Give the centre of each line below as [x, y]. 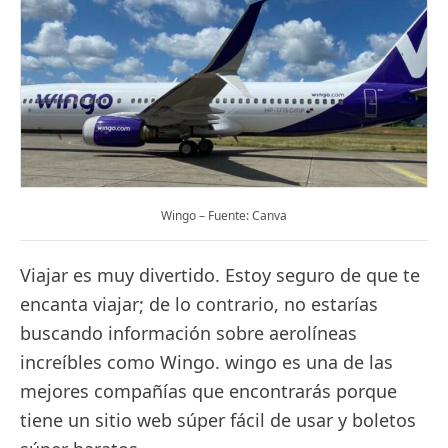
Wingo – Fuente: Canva [224, 215]
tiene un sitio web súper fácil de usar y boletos [218, 420]
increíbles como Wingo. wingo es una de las [206, 362]
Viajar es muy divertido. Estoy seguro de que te [220, 275]
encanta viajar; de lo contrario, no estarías [199, 304]
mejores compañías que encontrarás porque [208, 391]
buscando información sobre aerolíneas [188, 333]
